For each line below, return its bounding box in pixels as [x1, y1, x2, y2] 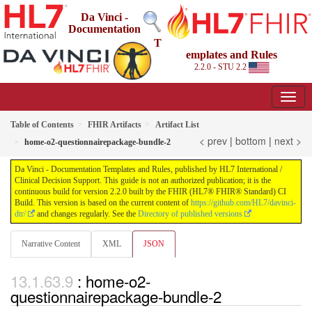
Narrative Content [22, 239, 80, 249]
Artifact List [155, 120, 199, 130]
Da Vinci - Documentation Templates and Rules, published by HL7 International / [15, 164, 282, 175]
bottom [235, 134, 266, 148]
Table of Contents [10, 120, 74, 130]
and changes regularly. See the [35, 209, 138, 219]
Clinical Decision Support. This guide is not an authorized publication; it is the [15, 175, 271, 186]
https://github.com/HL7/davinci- [191, 198, 296, 208]
